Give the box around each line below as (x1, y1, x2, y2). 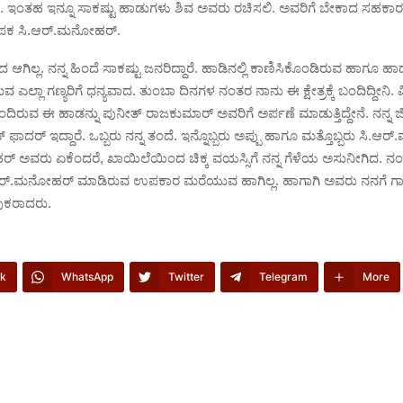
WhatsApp (61, 270, 113, 284)
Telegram (259, 270, 308, 284)
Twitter (168, 270, 204, 284)
